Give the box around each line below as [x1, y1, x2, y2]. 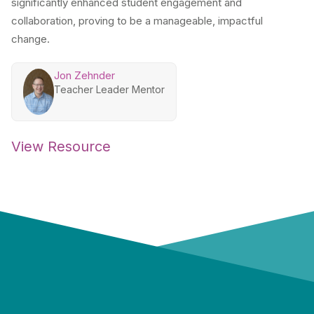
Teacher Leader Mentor [54, 83, 165, 96]
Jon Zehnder [54, 69, 115, 83]
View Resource [11, 138, 111, 156]
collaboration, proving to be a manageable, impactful [11, 14, 263, 28]
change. [11, 32, 50, 46]
